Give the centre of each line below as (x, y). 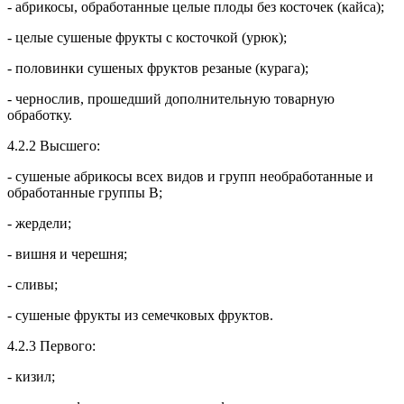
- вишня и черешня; (67, 253)
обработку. (40, 115)
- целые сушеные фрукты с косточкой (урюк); (147, 37)
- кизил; (31, 376)
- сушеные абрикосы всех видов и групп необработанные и (190, 176)
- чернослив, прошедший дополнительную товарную (171, 98)
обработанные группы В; (85, 192)
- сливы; (32, 284)
